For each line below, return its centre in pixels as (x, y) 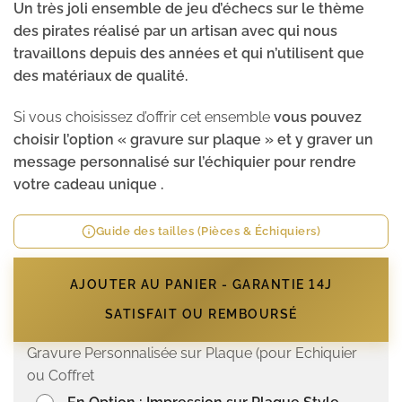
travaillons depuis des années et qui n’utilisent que (189, 54)
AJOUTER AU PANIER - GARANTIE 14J (201, 284)
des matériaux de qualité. (102, 76)
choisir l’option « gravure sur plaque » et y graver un (193, 140)
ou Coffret (61, 375)
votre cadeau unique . (88, 185)
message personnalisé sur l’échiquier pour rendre (185, 162)
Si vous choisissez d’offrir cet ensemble (144, 118)
